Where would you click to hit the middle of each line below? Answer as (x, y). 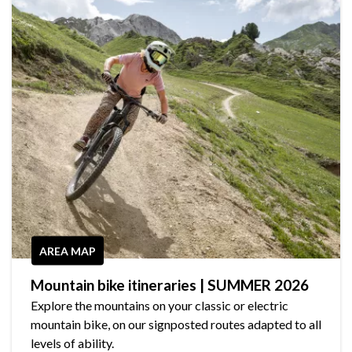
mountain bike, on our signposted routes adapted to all (176, 324)
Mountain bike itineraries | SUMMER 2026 (170, 285)
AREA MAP (68, 251)
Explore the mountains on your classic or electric (159, 306)
